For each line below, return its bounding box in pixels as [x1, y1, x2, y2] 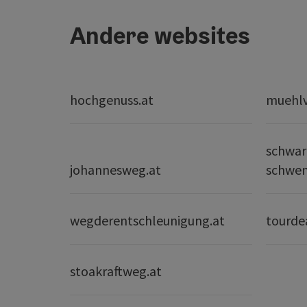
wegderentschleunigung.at [70, 212, 225, 230]
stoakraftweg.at [70, 262, 162, 280]
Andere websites [70, 20, 250, 51]
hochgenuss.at [70, 91, 153, 109]
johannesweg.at [70, 161, 161, 179]
